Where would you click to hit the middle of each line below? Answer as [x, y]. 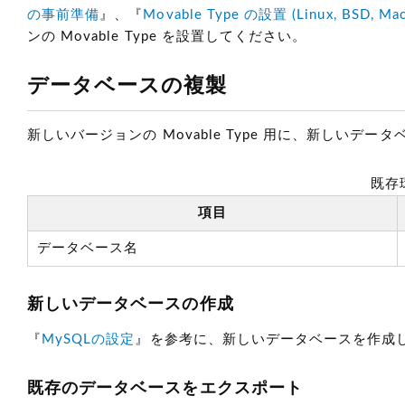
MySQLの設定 [89, 339]
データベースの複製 [127, 85]
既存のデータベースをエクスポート [165, 389]
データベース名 [88, 248]
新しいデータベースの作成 [131, 305]
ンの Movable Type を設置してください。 [167, 37]
